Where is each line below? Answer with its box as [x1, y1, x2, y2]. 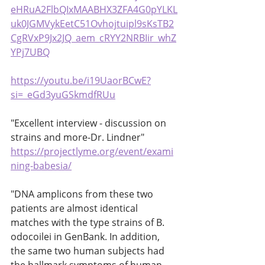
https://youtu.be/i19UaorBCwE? [11, 74, 151, 88]
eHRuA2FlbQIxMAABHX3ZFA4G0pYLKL [11, 3, 177, 17]
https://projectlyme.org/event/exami [11, 145, 173, 159]
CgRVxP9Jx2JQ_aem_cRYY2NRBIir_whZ [11, 31, 176, 45]
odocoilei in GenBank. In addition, [11, 230, 162, 244]
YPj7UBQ [11, 46, 50, 59]
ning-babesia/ [11, 159, 72, 173]
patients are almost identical [11, 202, 140, 215]
